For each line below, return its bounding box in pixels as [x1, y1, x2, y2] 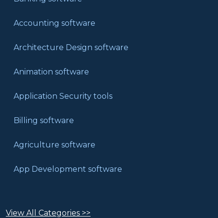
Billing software [14, 116, 74, 126]
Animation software [14, 67, 89, 77]
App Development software [14, 164, 122, 174]
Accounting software [14, 18, 95, 28]
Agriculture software [14, 140, 95, 150]
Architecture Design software [14, 43, 128, 53]
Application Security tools [14, 91, 112, 101]
